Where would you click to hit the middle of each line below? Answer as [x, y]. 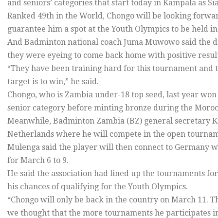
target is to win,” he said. [53, 82]
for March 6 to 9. [38, 160]
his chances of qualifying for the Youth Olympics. [98, 187]
